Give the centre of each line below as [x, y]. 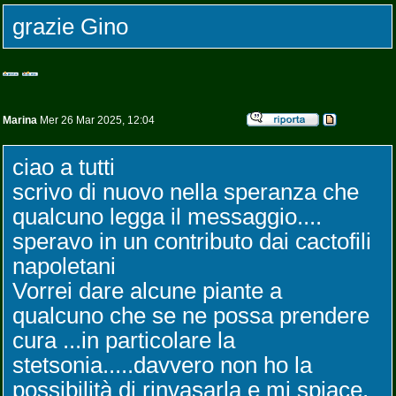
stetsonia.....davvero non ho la [162, 365]
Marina [20, 120]
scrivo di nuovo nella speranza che [186, 192]
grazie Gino [70, 27]
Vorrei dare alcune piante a [147, 291]
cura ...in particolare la [124, 340]
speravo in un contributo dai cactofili [192, 241]
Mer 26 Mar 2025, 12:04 [96, 120]
